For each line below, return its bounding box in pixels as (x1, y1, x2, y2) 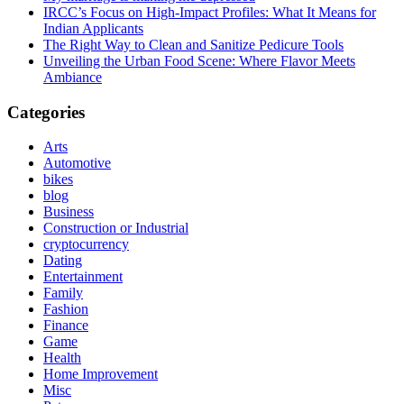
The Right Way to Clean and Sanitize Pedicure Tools (43, 36, 344, 52)
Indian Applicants (43, 20, 143, 36)
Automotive (43, 155, 111, 171)
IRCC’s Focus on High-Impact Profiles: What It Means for (43, 4, 376, 20)
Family (43, 285, 83, 301)
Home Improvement (43, 366, 158, 382)
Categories (7, 102, 85, 122)
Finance (43, 317, 88, 334)
